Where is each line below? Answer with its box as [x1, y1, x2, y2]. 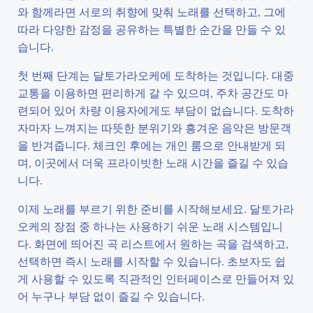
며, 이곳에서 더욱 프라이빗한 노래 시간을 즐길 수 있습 [17, 155, 289, 170]
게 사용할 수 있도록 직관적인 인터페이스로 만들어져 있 [17, 271, 294, 286]
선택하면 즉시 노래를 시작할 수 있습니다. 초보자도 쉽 [17, 254, 286, 268]
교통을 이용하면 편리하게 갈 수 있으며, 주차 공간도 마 [17, 85, 289, 100]
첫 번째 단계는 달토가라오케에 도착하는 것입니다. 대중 [17, 68, 294, 82]
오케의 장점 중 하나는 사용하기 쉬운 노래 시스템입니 [17, 219, 283, 233]
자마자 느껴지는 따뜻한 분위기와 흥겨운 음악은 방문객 [17, 120, 291, 135]
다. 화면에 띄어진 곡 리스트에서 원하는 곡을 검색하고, [17, 236, 289, 251]
